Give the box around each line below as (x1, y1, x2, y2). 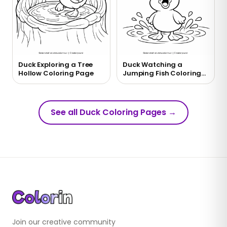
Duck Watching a (123, 60, 183, 70)
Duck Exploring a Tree (18, 60, 93, 70)
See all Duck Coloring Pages (51, 106, 166, 119)
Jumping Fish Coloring (123, 68, 202, 79)
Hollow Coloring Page (18, 68, 94, 79)
